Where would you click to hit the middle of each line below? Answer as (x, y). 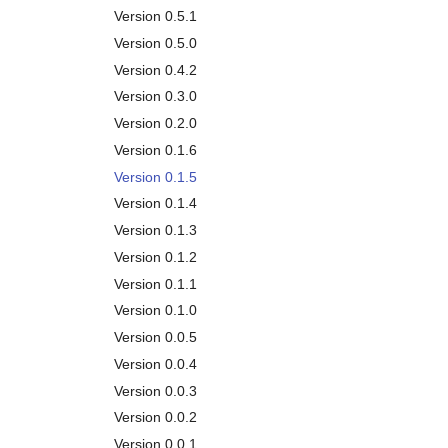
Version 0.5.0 (155, 42)
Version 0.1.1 (155, 283)
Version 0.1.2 (155, 256)
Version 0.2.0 (155, 123)
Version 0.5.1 (155, 16)
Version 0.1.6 (155, 149)
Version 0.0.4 (155, 363)
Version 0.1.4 (155, 203)
